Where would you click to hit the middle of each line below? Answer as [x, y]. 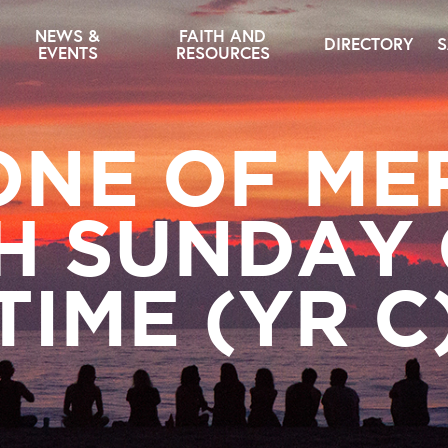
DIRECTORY [368, 43]
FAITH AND [223, 35]
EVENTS [67, 52]
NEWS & [68, 35]
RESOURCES [222, 52]
